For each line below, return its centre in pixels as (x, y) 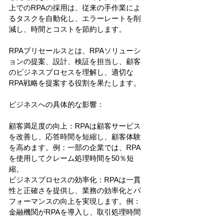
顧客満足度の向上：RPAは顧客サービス (75, 126)
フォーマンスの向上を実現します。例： (75, 201)
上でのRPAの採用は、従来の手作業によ (75, 7)
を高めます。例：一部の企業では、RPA (75, 147)
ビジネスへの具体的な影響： (56, 104)
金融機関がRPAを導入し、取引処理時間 (75, 212)
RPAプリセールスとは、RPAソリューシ (75, 50)
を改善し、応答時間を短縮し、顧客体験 (75, 136)
